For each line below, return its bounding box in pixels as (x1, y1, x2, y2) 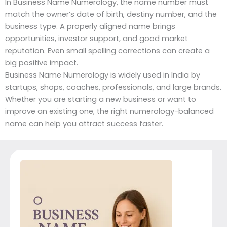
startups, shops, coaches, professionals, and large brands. (5, 82, 221, 93)
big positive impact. (5, 58, 78, 68)
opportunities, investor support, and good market (5, 33, 188, 44)
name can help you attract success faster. (5, 119, 163, 129)
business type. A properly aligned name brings (5, 21, 175, 32)
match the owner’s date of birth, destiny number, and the (5, 9, 217, 20)
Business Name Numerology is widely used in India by (5, 70, 200, 81)
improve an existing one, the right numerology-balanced (5, 106, 214, 117)
